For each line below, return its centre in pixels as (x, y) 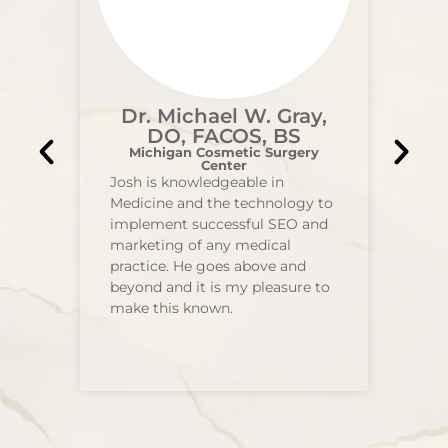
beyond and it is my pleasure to (220, 287)
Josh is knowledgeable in (197, 182)
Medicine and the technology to (222, 203)
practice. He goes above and (208, 266)
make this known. (172, 308)
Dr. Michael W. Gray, (224, 116)
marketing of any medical (201, 245)
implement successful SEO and (219, 224)
